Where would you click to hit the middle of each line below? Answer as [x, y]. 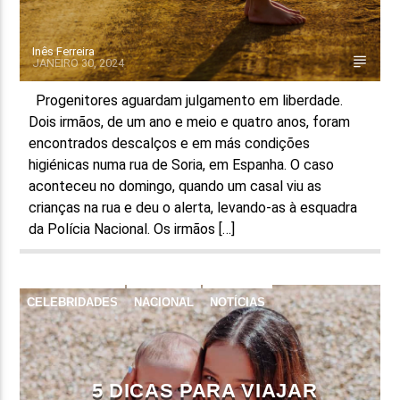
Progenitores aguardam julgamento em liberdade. [186, 100]
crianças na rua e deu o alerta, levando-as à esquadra [193, 207]
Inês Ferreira [64, 51]
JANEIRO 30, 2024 [79, 62]
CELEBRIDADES [73, 302]
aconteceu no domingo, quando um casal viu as [175, 186]
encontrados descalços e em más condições [170, 143]
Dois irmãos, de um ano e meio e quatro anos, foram [190, 121]
